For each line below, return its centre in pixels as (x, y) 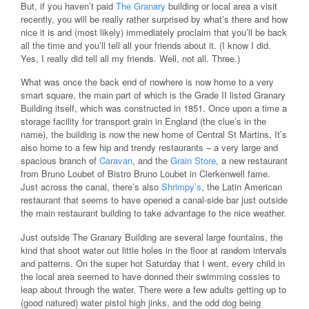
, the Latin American (242, 187)
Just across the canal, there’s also (91, 187)
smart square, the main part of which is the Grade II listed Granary (153, 95)
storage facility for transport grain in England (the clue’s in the (143, 121)
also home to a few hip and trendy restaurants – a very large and (149, 148)
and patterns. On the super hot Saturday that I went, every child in (153, 263)
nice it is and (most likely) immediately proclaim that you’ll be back (154, 32)
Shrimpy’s (181, 187)
